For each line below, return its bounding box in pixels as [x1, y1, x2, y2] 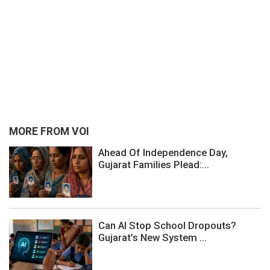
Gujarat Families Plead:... [98, 158, 209, 171]
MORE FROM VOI [9, 125, 89, 138]
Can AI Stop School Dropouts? [98, 219, 236, 231]
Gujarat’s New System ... [98, 231, 207, 243]
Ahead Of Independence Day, [98, 146, 228, 159]
